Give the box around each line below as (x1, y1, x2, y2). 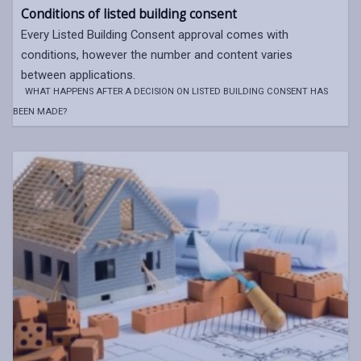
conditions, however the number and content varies (21, 47, 293, 62)
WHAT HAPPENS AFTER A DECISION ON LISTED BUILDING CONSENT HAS (25, 85, 328, 97)
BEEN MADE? (13, 106, 67, 117)
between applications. (21, 67, 135, 82)
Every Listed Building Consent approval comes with (21, 27, 288, 42)
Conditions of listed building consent (21, 5, 237, 23)
